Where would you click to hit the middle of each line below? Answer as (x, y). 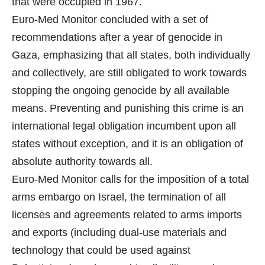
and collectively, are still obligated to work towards (129, 73)
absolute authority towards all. (82, 162)
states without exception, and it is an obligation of (127, 144)
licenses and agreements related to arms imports (127, 215)
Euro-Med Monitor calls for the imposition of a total (130, 180)
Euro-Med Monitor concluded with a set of (110, 20)
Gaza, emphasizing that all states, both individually (131, 55)
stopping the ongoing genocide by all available (121, 91)
